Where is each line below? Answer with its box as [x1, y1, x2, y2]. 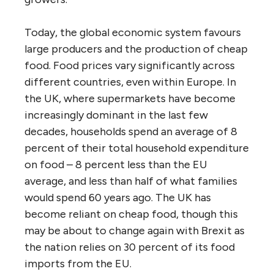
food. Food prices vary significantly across [24, 58, 235, 72]
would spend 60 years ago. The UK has [24, 190, 211, 204]
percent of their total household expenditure [24, 141, 249, 155]
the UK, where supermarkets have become [24, 91, 235, 105]
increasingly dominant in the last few [24, 108, 208, 122]
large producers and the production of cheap [24, 42, 248, 56]
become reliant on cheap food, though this [24, 207, 238, 221]
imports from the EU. [24, 256, 131, 270]
